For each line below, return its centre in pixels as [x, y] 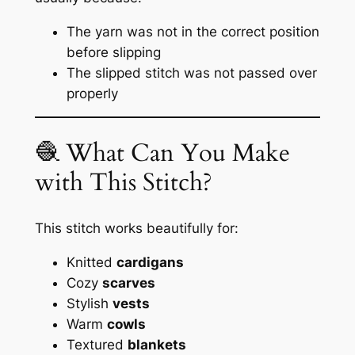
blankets [157, 344]
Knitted [91, 262]
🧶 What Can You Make [162, 153]
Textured [97, 344]
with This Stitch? [123, 183]
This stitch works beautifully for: [136, 228]
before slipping [113, 52]
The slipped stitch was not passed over [191, 73]
